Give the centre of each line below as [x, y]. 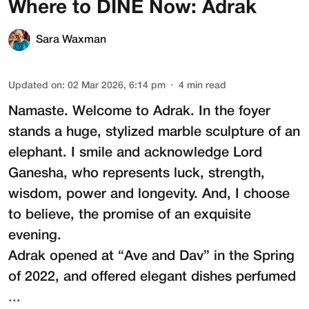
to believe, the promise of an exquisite [130, 216]
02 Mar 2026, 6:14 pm [117, 86]
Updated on [35, 86]
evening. [35, 236]
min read [207, 86]
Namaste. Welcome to [81, 112]
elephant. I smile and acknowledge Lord [135, 153]
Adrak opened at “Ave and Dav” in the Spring [151, 257]
